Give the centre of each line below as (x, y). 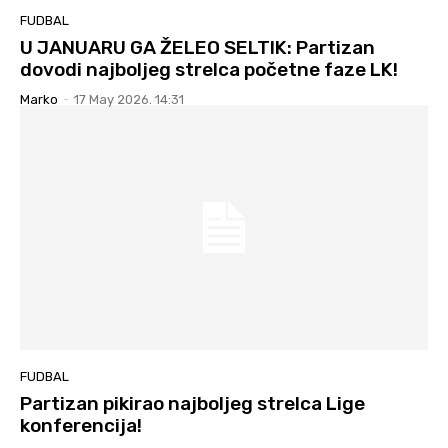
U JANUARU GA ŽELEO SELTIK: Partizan (197, 48)
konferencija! (81, 425)
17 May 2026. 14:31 (129, 100)
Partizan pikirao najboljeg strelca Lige (192, 403)
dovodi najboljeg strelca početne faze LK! (209, 70)
